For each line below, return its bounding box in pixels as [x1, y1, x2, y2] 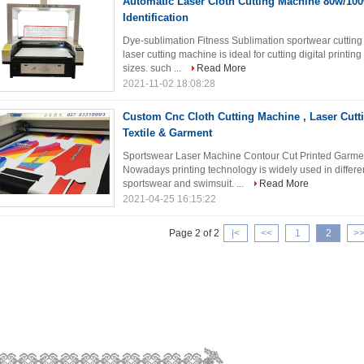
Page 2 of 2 [169, 227, 219, 239]
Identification [123, 11, 188, 24]
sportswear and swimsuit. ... [123, 178, 246, 189]
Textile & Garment [123, 127, 212, 139]
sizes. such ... [123, 63, 184, 74]
